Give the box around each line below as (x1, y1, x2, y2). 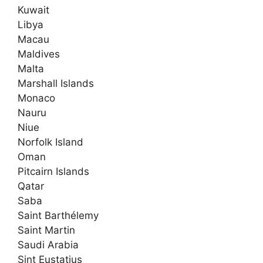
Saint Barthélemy (18, 210, 99, 221)
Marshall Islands (18, 77, 94, 89)
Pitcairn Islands (18, 166, 89, 177)
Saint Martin (18, 224, 75, 236)
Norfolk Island (18, 136, 83, 148)
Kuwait (18, 4, 49, 16)
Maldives (18, 48, 60, 60)
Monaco (18, 92, 55, 104)
